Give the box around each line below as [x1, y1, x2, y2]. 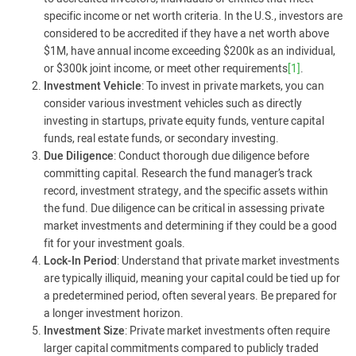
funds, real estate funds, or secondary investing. [44, 130, 279, 147]
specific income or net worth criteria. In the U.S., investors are [44, 8, 342, 25]
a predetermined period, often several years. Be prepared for [44, 288, 337, 304]
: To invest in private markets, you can [141, 78, 324, 95]
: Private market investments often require [125, 323, 330, 339]
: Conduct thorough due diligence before [114, 148, 309, 164]
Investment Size [44, 323, 125, 339]
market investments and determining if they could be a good [44, 218, 337, 234]
